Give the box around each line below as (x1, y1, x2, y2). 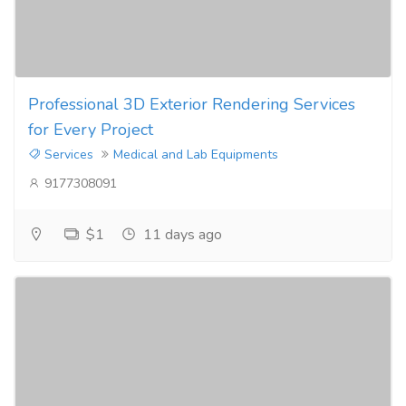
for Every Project (28, 118, 153, 140)
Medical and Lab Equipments (113, 145, 278, 163)
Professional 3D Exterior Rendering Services (28, 92, 355, 115)
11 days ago (140, 224, 222, 245)
